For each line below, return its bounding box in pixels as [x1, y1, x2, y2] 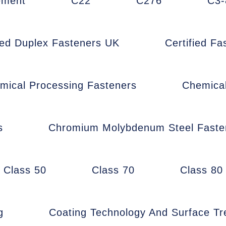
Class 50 [4, 164, 46, 176]
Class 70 [92, 164, 135, 176]
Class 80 [180, 164, 223, 176]
